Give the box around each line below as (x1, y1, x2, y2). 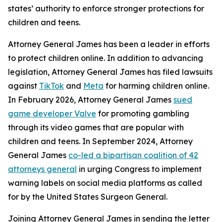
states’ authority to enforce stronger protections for (8, 3, 204, 13)
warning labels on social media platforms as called (8, 178, 202, 188)
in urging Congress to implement (77, 164, 202, 174)
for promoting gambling (96, 109, 189, 118)
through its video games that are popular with (8, 122, 184, 132)
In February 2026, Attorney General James (8, 95, 173, 105)
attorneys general (8, 164, 77, 174)
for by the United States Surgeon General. (8, 192, 167, 202)
